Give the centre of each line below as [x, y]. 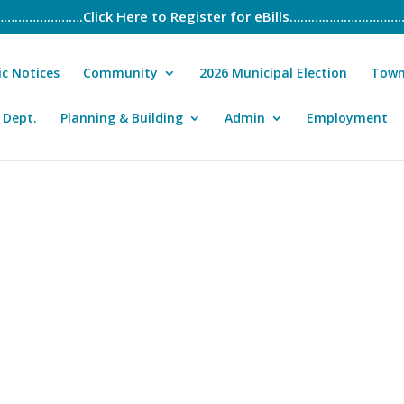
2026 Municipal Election [273, 72]
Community [120, 72]
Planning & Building [122, 117]
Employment [347, 117]
